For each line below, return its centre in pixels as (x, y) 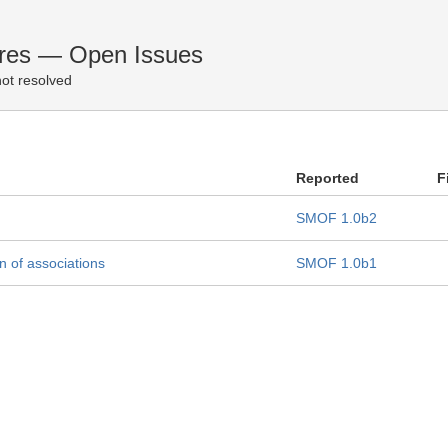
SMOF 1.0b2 (336, 218)
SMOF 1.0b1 (336, 263)
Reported (327, 178)
